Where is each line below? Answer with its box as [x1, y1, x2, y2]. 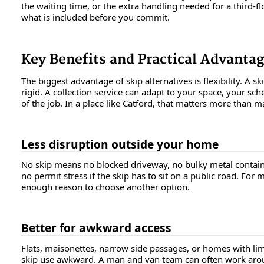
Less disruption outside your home [21, 136, 219, 153]
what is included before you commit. [21, 11, 170, 24]
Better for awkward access [21, 220, 171, 236]
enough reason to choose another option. [21, 181, 190, 193]
